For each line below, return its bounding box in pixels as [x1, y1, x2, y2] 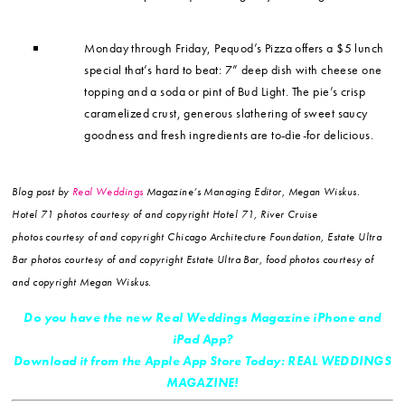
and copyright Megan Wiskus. [12, 275, 152, 290]
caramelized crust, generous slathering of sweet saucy [84, 105, 368, 122]
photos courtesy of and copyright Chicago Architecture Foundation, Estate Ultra [12, 230, 382, 245]
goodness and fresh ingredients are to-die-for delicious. [84, 127, 373, 144]
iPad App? [172, 331, 233, 348]
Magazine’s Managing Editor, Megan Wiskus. [143, 184, 361, 200]
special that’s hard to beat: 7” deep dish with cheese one [84, 61, 382, 79]
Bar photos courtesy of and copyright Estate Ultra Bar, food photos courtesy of [12, 252, 374, 268]
